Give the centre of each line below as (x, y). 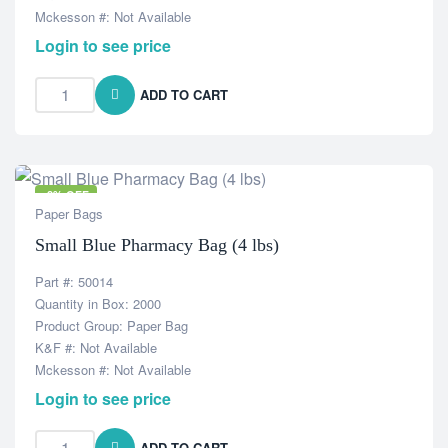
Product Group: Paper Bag (111, 325)
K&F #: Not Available (96, 347)
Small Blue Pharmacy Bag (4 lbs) (157, 245)
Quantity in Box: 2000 (98, 303)
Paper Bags (69, 213)
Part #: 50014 (74, 281)
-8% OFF (66, 194)
